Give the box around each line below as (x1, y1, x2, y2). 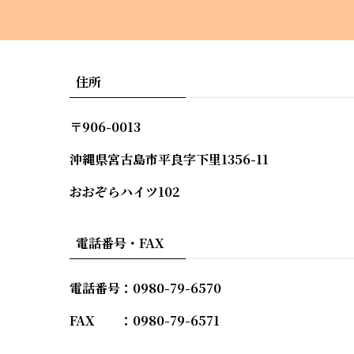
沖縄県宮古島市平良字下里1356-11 (70, 150, 269, 168)
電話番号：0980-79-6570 (70, 279, 221, 297)
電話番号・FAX (76, 234, 164, 252)
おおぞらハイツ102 (70, 183, 180, 201)
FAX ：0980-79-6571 (70, 311, 220, 330)
